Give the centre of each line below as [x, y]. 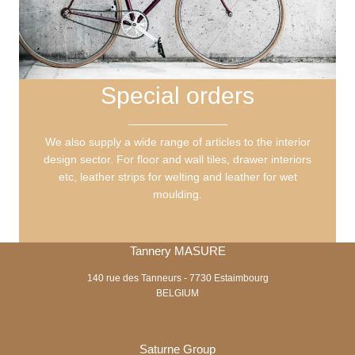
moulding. [177, 194]
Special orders [177, 95]
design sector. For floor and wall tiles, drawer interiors [177, 159]
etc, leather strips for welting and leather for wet [177, 176]
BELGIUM [177, 293]
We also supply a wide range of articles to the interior [177, 141]
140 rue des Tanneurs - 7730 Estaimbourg [177, 278]
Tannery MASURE [177, 250]
